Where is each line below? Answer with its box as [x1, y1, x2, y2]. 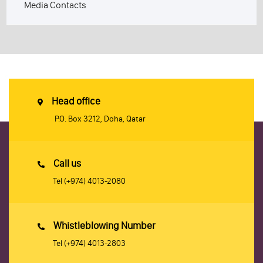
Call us [53, 157, 81, 170]
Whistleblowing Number [53, 220, 156, 232]
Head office [52, 95, 100, 107]
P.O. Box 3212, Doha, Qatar [55, 114, 146, 124]
